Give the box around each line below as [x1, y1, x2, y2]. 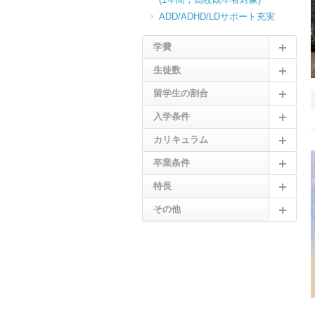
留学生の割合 [153, 88, 208, 98]
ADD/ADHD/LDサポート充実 [159, 11, 275, 22]
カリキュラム [153, 134, 208, 145]
